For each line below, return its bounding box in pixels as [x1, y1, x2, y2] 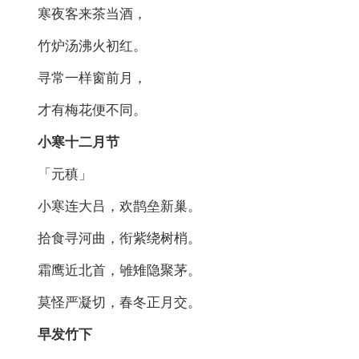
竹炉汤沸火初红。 [10, 38, 147, 54]
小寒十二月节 [10, 134, 120, 150]
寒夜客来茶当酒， [10, 6, 147, 22]
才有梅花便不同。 [10, 102, 147, 118]
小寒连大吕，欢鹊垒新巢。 [10, 198, 202, 214]
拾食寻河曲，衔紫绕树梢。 [10, 230, 202, 246]
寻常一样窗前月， [10, 70, 147, 86]
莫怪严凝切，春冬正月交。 [10, 294, 202, 310]
